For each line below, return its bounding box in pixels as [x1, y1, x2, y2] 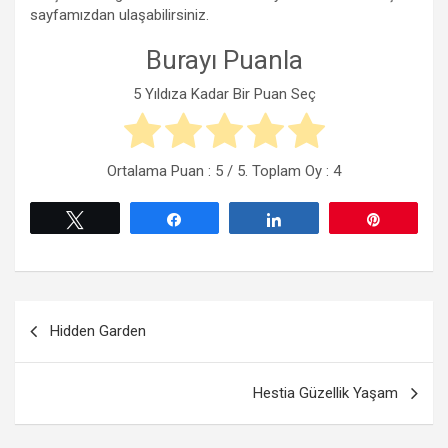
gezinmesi [14, 333, 131, 363]
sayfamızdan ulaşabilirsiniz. [30, 6, 209, 24]
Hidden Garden [50, 322, 146, 341]
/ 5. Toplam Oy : [223, 162, 333, 181]
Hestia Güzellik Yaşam [253, 384, 398, 403]
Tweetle [95, 212, 143, 227]
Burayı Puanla [145, 45, 303, 75]
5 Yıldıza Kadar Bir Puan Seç [132, 85, 316, 104]
